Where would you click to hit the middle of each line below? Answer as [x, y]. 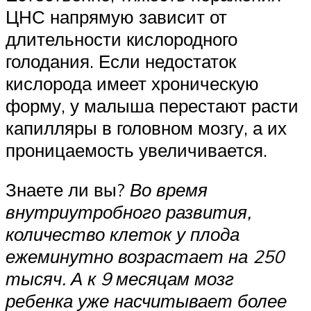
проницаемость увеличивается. [136, 150]
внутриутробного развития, [128, 212]
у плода [208, 234]
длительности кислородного [121, 39]
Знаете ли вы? [68, 190]
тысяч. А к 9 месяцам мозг [120, 279]
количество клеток [91, 234]
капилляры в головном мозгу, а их [146, 127]
